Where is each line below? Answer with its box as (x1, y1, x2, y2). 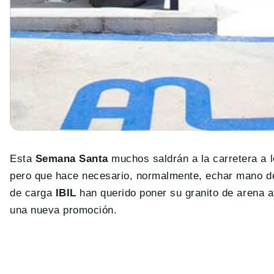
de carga (10, 187, 53, 199)
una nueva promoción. (10, 204, 117, 216)
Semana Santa (35, 152, 108, 165)
